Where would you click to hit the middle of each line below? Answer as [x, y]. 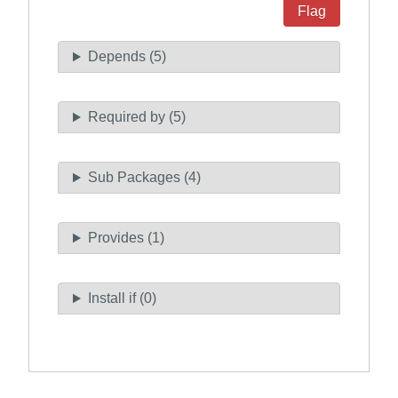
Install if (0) [122, 298]
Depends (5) [127, 57]
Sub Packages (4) [144, 178]
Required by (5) [136, 117]
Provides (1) [126, 238]
